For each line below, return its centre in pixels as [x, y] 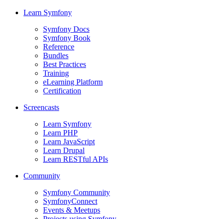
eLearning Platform [73, 82]
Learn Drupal [64, 151]
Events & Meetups [72, 210]
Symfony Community [77, 193]
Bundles [56, 56]
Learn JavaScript [69, 142]
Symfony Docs [66, 29]
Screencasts [41, 108]
